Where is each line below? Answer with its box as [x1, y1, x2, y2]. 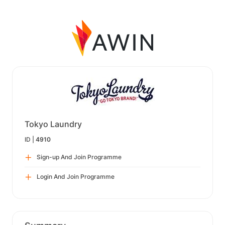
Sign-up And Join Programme [37, 153, 122, 161]
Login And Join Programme [37, 173, 115, 180]
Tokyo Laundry [25, 119, 82, 129]
